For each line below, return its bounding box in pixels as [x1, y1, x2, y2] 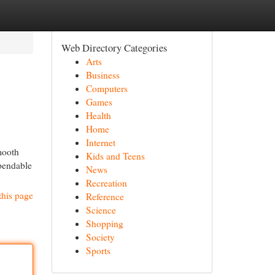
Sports [85, 244, 110, 257]
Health [85, 109, 111, 122]
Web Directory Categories [61, 41, 167, 55]
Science [85, 204, 116, 216]
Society [85, 231, 115, 243]
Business [85, 69, 120, 81]
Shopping [85, 217, 123, 230]
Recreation [85, 177, 127, 189]
